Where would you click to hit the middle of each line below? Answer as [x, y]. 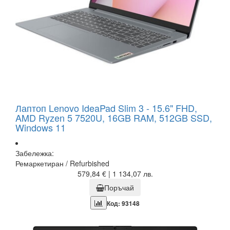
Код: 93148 [123, 204]
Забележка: [35, 153]
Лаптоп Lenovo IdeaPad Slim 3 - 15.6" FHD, [106, 108]
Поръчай [119, 188]
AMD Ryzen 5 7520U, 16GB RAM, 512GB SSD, [114, 118]
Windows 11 [41, 128]
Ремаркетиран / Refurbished [62, 164]
